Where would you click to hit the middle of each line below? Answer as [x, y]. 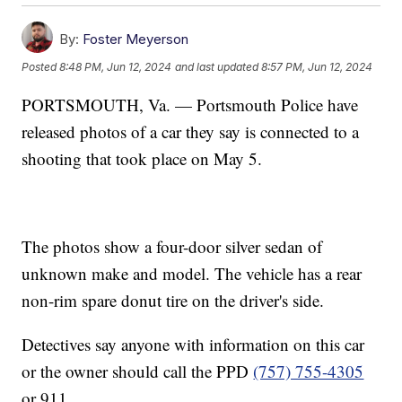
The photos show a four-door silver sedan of [172, 246]
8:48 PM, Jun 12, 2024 [116, 66]
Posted [41, 66]
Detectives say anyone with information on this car [193, 344]
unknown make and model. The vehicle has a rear [192, 273]
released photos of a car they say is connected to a [191, 131]
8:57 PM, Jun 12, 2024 [317, 66]
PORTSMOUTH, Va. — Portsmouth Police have [190, 104]
